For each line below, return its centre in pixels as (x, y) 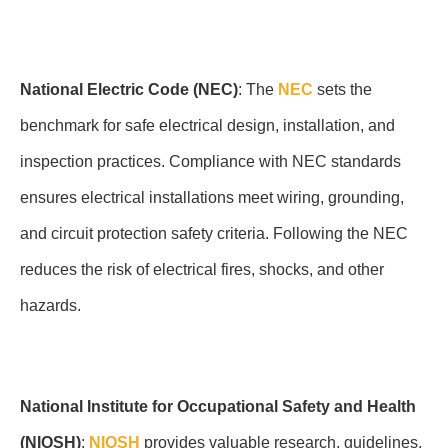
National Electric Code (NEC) (129, 90)
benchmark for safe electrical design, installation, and (207, 126)
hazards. (50, 306)
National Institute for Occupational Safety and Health (218, 406)
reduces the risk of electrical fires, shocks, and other (202, 270)
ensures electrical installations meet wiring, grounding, (212, 198)
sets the (342, 90)
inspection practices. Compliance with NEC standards (210, 162)
